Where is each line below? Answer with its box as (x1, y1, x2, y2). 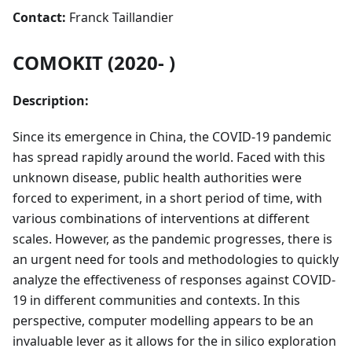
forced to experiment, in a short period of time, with (13, 189, 322, 207)
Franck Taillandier (66, 8, 174, 26)
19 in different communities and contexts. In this (13, 291, 300, 309)
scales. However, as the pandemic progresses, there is (13, 229, 332, 247)
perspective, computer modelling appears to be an (13, 311, 313, 329)
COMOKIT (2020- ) (13, 49, 175, 75)
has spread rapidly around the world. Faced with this (13, 148, 325, 166)
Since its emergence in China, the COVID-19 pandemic (13, 127, 332, 145)
